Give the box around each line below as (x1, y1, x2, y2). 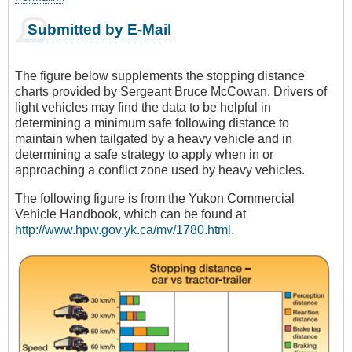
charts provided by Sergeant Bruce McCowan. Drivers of (15, 84, 327, 98)
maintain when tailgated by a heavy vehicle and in (15, 131, 292, 145)
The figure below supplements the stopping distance (15, 68, 305, 82)
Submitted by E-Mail (27, 20, 171, 38)
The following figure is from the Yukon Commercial (15, 191, 295, 205)
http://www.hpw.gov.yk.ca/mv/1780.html (15, 222, 231, 236)
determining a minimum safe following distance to (15, 115, 289, 130)
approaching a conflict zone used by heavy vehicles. (15, 163, 305, 177)
